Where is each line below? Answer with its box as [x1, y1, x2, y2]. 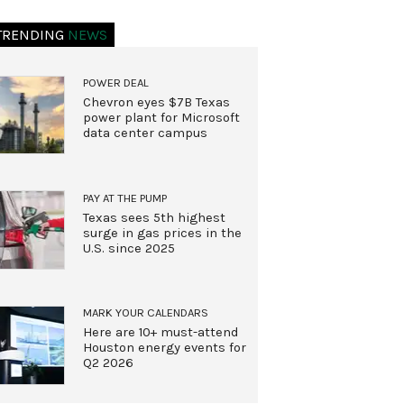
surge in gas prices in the [82, 225, 242, 241]
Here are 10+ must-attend [82, 325, 238, 341]
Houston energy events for [82, 340, 246, 356]
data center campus [82, 125, 207, 141]
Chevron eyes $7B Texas [82, 95, 230, 110]
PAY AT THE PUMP [82, 190, 167, 205]
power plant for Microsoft [82, 110, 240, 125]
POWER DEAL [82, 76, 149, 90]
